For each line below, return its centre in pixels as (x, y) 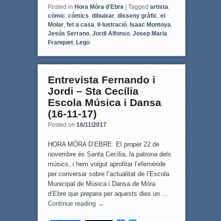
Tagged (138, 7)
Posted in (60, 7)
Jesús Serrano (68, 33)
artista (159, 7)
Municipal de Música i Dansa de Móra (101, 184)
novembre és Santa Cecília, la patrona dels (109, 154)
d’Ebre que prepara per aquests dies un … (108, 193)
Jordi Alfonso (111, 33)
